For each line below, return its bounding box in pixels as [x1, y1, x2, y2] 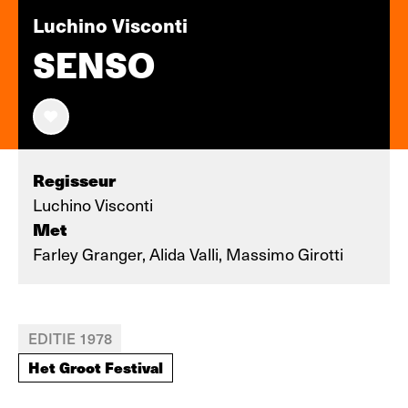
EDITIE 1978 [28, 328, 112, 348]
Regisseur [33, 168, 116, 192]
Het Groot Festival [28, 356, 163, 378]
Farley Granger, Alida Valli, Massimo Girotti [33, 242, 343, 265]
